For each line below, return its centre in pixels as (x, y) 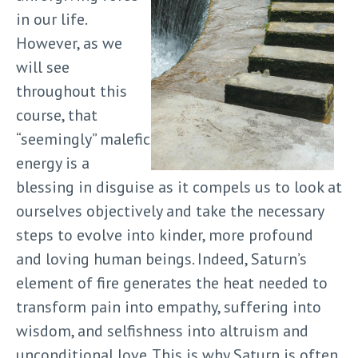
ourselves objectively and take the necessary (170, 211)
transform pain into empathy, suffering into (169, 307)
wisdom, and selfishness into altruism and (162, 331)
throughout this (72, 91)
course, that (57, 115)
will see (43, 68)
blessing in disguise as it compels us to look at (179, 187)
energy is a (53, 163)
